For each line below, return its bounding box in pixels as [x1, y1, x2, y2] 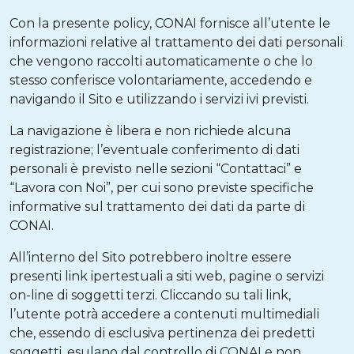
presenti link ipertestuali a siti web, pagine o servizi [9, 269, 324, 284]
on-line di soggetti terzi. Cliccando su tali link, [9, 288, 291, 303]
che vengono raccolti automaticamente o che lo [9, 54, 313, 69]
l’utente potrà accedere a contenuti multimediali [9, 307, 319, 322]
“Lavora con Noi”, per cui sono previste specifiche [9, 180, 314, 195]
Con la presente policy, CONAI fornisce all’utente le [9, 16, 330, 31]
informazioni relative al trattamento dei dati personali [9, 35, 343, 50]
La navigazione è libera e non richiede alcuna [9, 123, 291, 138]
